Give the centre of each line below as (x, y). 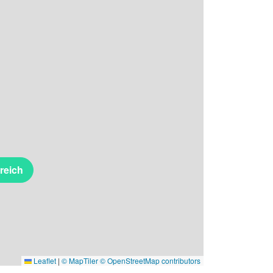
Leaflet (44, 260)
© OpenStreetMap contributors (150, 260)
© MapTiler (80, 260)
